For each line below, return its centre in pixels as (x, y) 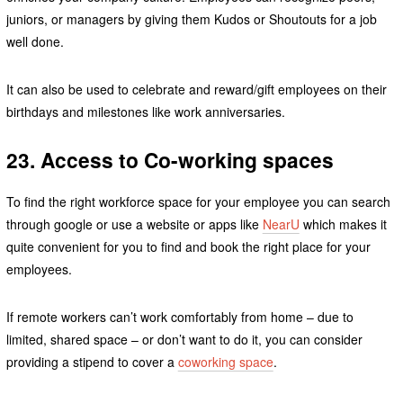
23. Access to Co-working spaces (170, 159)
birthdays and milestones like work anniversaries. (145, 111)
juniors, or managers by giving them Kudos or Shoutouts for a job (191, 18)
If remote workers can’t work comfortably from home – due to (179, 317)
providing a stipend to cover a (92, 362)
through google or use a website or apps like (134, 224)
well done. (35, 41)
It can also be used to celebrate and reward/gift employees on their (196, 89)
